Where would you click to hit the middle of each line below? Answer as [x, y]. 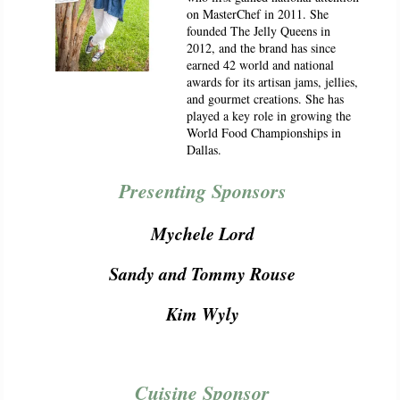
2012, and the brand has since [261, 48]
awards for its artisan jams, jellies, [272, 82]
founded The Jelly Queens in [258, 31]
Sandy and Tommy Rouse [202, 273]
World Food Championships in [263, 133]
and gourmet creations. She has [265, 99]
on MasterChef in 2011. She [257, 14]
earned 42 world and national [260, 65]
